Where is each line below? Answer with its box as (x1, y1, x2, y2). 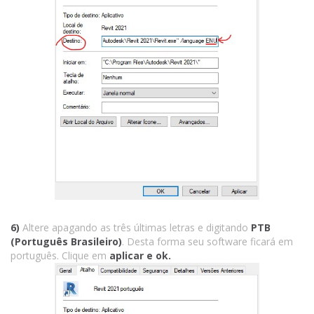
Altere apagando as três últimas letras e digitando (20, 220, 248, 234)
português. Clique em (11, 248, 109, 262)
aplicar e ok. (109, 248, 171, 262)
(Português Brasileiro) (11, 234, 122, 248)
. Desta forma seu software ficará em (122, 234, 293, 248)
